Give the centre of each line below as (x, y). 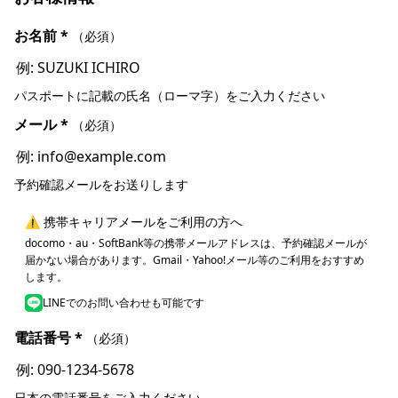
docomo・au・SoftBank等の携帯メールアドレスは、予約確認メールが (196, 243)
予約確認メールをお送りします (101, 184)
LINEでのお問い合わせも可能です (123, 302)
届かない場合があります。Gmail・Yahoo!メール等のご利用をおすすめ (195, 259)
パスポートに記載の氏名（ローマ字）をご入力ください (170, 95)
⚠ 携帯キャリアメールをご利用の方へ (134, 221)
